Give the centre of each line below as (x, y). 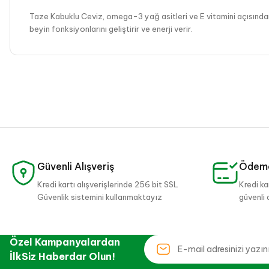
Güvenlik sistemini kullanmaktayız (100, 197)
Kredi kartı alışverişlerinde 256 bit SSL (108, 184)
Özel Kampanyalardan (65, 242)
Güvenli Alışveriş (76, 166)
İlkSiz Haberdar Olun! (62, 256)
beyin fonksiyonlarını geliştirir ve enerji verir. (111, 29)
